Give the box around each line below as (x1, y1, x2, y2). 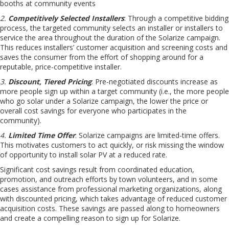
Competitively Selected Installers (8, 13, 124, 23)
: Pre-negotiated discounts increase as (91, 77, 218, 86)
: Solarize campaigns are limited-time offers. (75, 130, 220, 140)
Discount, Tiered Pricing (8, 77, 91, 86)
